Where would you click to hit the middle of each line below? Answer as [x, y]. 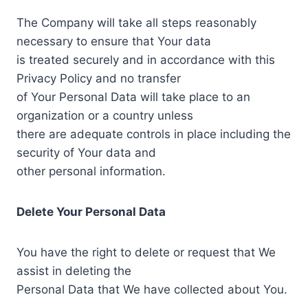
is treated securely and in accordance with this [146, 59]
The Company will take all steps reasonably [136, 22]
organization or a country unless [105, 115]
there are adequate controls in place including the [154, 134]
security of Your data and [86, 152]
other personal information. [91, 171]
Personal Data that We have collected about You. [152, 289]
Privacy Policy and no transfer [99, 78]
